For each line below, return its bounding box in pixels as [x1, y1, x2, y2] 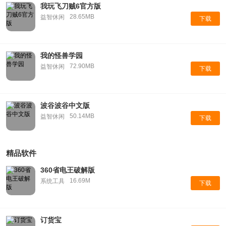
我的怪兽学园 [40, 51, 83, 60]
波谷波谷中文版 [40, 101, 90, 109]
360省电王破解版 [40, 166, 95, 174]
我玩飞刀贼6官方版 [40, 2, 101, 10]
